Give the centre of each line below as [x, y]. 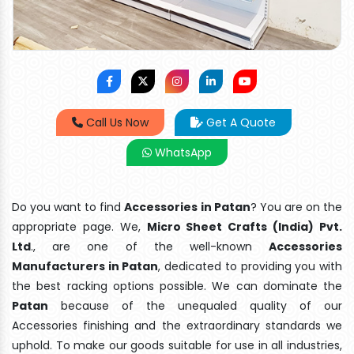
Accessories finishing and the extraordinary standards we [177, 325]
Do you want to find [68, 207]
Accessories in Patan [187, 207]
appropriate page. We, [79, 226]
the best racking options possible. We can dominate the [177, 286]
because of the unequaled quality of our [195, 305]
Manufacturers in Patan [85, 266]
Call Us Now [116, 122]
